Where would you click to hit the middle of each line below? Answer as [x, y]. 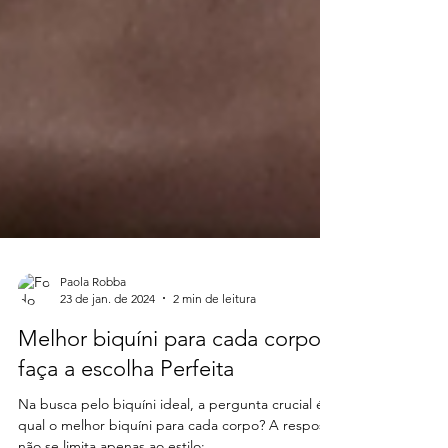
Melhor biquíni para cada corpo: [172, 374]
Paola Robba [93, 317]
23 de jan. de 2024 [107, 334]
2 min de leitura [214, 334]
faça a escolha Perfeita [126, 404]
